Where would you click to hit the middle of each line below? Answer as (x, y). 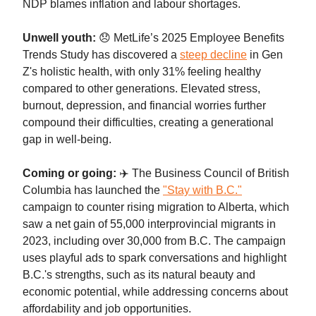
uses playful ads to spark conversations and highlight (154, 257)
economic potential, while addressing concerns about (155, 291)
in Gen (265, 54)
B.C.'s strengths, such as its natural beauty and (139, 274)
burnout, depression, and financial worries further (144, 105)
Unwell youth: (59, 37)
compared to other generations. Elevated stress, (141, 88)
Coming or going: (69, 173)
